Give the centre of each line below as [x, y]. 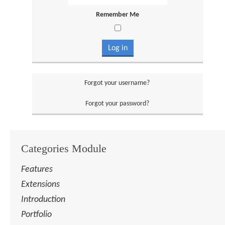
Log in [118, 48]
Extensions [40, 185]
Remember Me [118, 15]
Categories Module [64, 149]
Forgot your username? [117, 83]
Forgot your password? [117, 104]
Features [37, 170]
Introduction [43, 200]
